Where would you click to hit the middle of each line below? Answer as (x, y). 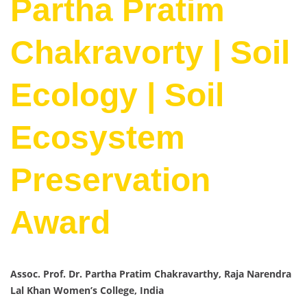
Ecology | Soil (117, 95)
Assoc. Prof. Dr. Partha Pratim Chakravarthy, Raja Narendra (151, 274)
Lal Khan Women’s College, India (87, 291)
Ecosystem (98, 138)
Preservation (110, 180)
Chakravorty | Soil (150, 53)
